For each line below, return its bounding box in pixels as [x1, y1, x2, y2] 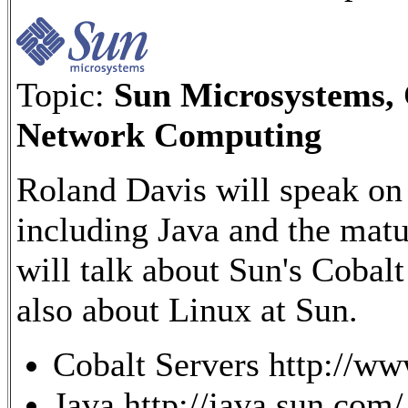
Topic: [16, 75, 114, 114]
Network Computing [16, 115, 321, 154]
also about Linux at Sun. [16, 290, 358, 329]
